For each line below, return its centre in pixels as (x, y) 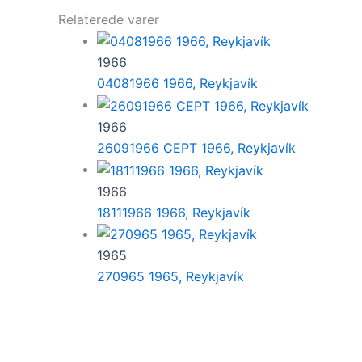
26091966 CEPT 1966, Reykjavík (196, 148)
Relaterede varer (109, 19)
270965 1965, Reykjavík (170, 277)
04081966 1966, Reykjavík (177, 84)
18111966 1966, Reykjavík (174, 212)
